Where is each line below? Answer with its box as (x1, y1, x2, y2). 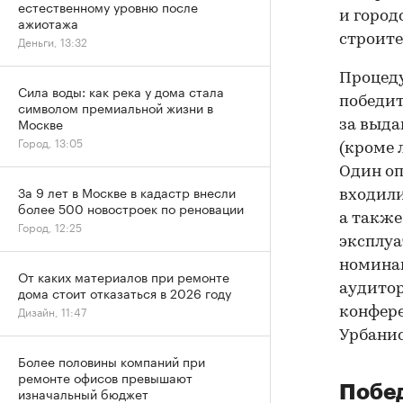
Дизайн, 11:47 (18, 302, 86, 319)
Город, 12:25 (18, 218, 82, 235)
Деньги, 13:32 (18, 32, 87, 49)
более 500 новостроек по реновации (18, 198, 244, 218)
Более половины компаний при (18, 351, 205, 371)
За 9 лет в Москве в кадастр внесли (18, 182, 236, 201)
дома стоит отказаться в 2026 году (18, 282, 231, 302)
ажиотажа (18, 13, 78, 32)
